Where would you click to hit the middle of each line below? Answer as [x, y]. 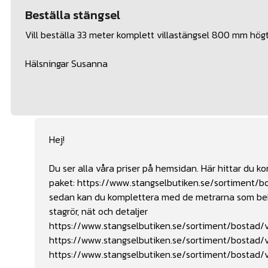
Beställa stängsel [73, 15]
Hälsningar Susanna [66, 63]
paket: [63, 182]
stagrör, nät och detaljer [98, 211]
